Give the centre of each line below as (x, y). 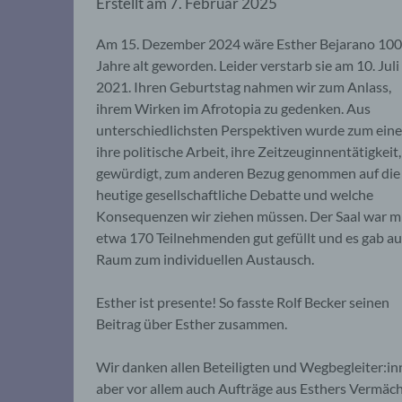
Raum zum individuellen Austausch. (205, 259)
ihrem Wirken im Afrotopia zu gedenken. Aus (233, 109)
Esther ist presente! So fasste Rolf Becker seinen (243, 302)
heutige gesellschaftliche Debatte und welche (235, 195)
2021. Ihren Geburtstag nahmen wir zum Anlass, (244, 87)
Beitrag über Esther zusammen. (192, 324)
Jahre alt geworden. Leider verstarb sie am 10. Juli (248, 66)
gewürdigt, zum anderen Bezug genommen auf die (248, 173)
